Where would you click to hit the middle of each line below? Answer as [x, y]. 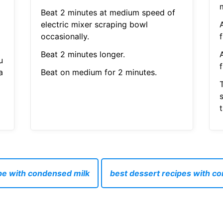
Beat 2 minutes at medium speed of [108, 13]
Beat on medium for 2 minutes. [99, 72]
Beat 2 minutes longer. [83, 55]
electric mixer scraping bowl [94, 25]
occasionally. [65, 37]
